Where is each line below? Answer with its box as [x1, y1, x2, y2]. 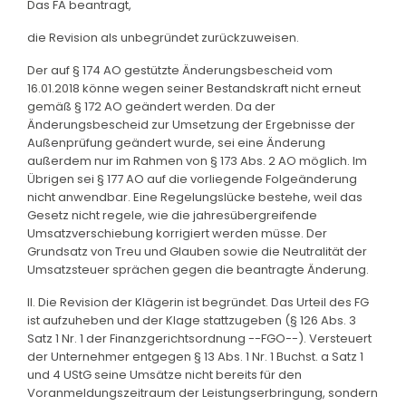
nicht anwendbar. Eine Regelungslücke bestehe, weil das [27, 188, 362, 206]
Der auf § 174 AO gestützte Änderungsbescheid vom [27, 61, 333, 79]
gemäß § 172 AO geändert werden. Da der [27, 97, 275, 115]
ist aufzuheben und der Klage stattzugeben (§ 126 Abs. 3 [27, 311, 356, 329]
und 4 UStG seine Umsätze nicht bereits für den [27, 365, 302, 383]
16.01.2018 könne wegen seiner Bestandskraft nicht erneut [27, 79, 361, 97]
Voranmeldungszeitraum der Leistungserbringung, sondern [27, 383, 378, 401]
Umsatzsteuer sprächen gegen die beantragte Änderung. [27, 260, 369, 278]
